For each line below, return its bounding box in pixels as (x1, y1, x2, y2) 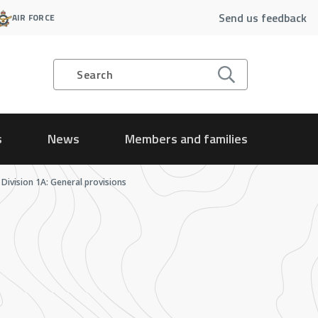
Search (77, 66, 113, 83)
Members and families (124, 129, 248, 149)
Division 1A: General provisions (1, 176, 126, 189)
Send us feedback (219, 9, 307, 26)
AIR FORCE (11, 11, 55, 24)
